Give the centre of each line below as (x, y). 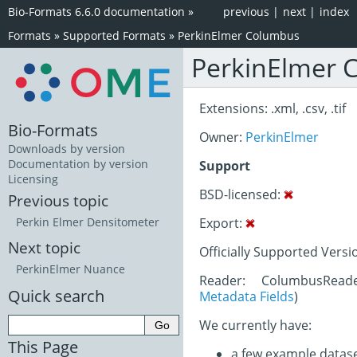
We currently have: (255, 325)
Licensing (33, 179)
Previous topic (58, 201)
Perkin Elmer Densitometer (88, 222)
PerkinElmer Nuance (71, 269)
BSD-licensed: (241, 194)
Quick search (56, 296)
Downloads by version (67, 149)
